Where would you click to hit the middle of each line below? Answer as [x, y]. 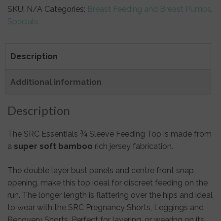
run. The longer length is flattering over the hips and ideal [110, 195]
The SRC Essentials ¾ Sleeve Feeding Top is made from [110, 134]
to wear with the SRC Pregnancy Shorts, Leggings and [106, 208]
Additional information [56, 82]
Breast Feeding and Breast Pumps [149, 9]
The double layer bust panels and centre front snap [101, 171]
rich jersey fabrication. [133, 147]
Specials [23, 22]
